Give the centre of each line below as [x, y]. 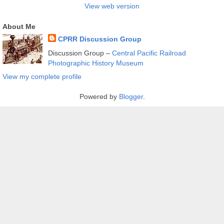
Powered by [99, 96]
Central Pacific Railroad [149, 53]
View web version [112, 6]
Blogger [131, 96]
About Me [19, 27]
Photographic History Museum [95, 63]
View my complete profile [42, 76]
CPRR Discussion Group [99, 39]
